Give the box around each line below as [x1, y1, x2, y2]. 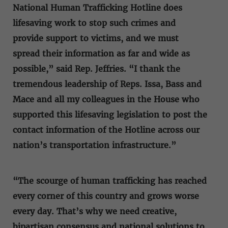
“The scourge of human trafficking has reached [13, 175, 207, 186]
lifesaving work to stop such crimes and [13, 17, 176, 28]
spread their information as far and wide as [13, 48, 190, 59]
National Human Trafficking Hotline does [13, 2, 182, 13]
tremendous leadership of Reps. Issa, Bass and [13, 78, 202, 89]
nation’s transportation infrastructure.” [13, 139, 179, 150]
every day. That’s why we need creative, [13, 206, 177, 216]
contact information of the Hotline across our [13, 124, 199, 135]
